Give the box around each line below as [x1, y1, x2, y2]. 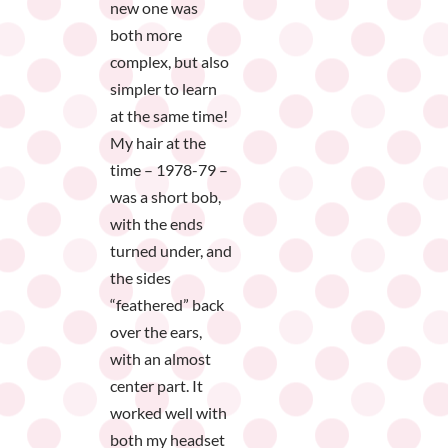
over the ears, [110, 322, 202, 342]
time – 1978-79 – [110, 160, 228, 180]
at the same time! [110, 106, 228, 126]
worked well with [110, 403, 227, 423]
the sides [110, 268, 171, 288]
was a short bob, [110, 187, 221, 207]
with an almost [110, 349, 211, 369]
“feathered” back [110, 295, 224, 315]
